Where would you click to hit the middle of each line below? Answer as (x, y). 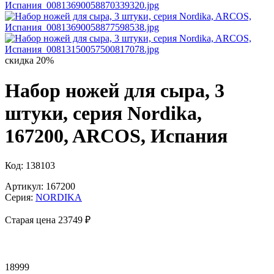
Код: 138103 (30, 166)
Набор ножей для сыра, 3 (115, 90)
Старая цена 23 (36, 220)
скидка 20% (29, 61)
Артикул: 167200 (40, 187)
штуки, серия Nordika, (103, 113)
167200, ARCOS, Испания (116, 135)
